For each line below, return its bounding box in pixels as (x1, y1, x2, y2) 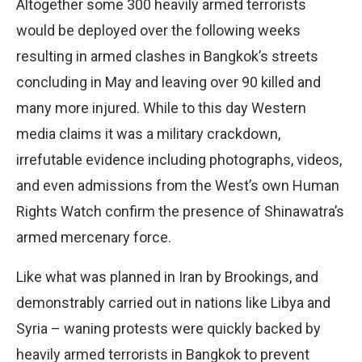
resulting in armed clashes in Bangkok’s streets (16, 47, 318, 65)
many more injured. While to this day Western (16, 99, 306, 116)
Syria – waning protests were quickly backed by (16, 319, 321, 337)
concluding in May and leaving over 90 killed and (16, 73, 321, 90)
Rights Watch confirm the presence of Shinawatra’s (16, 202, 344, 220)
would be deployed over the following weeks (16, 21, 301, 39)
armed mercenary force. (16, 228, 171, 246)
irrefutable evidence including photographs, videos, (16, 150, 342, 168)
